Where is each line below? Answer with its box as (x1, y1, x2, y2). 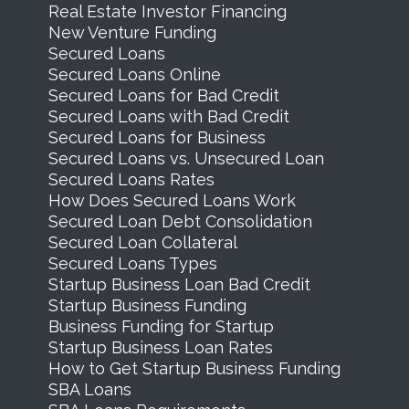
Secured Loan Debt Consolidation (47, 211, 312, 231)
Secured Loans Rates (47, 169, 215, 189)
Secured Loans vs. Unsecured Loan (47, 148, 324, 168)
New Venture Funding (47, 22, 216, 42)
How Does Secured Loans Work (47, 190, 296, 210)
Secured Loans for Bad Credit (47, 85, 279, 105)
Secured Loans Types (47, 253, 217, 273)
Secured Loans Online (47, 64, 221, 84)
